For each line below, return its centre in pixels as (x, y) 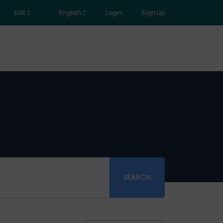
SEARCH (137, 177)
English (70, 12)
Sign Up (153, 12)
